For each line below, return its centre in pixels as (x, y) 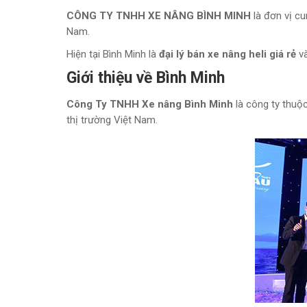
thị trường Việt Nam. (112, 120)
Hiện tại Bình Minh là (113, 54)
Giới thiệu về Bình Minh (146, 78)
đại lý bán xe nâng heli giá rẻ (228, 54)
